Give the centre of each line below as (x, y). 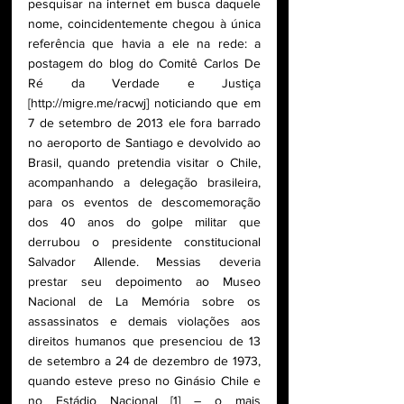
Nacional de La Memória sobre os (144, 301)
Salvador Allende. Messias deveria (144, 261)
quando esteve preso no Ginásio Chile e (144, 380)
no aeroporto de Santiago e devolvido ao (144, 142)
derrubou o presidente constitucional (144, 241)
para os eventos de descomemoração (144, 202)
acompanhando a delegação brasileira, (144, 182)
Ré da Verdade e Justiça (144, 83)
